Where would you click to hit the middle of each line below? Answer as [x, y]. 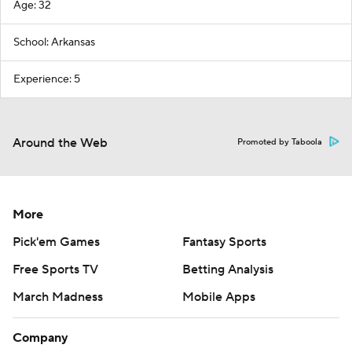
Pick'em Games [56, 242]
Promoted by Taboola [280, 142]
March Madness [58, 297]
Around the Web [60, 143]
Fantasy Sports [224, 242]
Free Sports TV [55, 269]
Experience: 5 [47, 79]
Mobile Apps [219, 297]
